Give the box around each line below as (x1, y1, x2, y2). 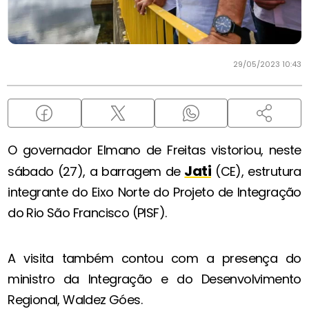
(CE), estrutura (211, 163, 301, 181)
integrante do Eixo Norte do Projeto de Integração (8, 183, 301, 201)
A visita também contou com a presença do (8, 250, 301, 268)
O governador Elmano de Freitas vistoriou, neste (8, 141, 301, 159)
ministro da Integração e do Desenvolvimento (8, 270, 301, 288)
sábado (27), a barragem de (8, 163, 185, 181)
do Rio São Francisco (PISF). (8, 204, 167, 222)
